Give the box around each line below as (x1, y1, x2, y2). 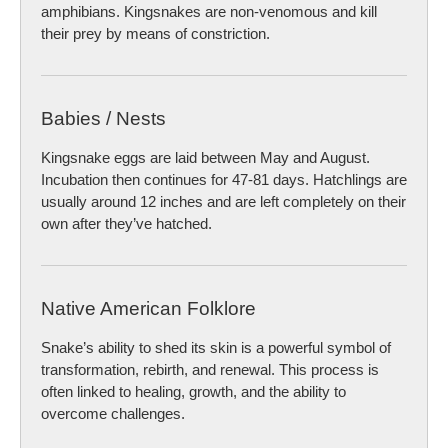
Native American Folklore (41, 297, 256, 319)
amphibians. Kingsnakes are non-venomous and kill (41, 2, 377, 20)
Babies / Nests (41, 107, 166, 129)
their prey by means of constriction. (41, 24, 270, 42)
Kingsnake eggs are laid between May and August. (41, 148, 370, 166)
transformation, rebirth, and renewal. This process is (41, 360, 379, 378)
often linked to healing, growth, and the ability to (41, 382, 346, 400)
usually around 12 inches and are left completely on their (41, 192, 406, 210)
